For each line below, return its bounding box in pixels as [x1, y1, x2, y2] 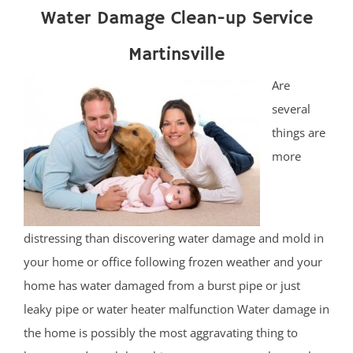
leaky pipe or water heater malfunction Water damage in [24, 301, 329, 318]
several [272, 101, 310, 117]
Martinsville [128, 43, 225, 67]
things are [272, 124, 325, 141]
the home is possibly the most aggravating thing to [24, 325, 298, 341]
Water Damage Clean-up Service [40, 7, 313, 31]
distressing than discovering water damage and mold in [24, 230, 324, 247]
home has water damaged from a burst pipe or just [24, 277, 300, 294]
